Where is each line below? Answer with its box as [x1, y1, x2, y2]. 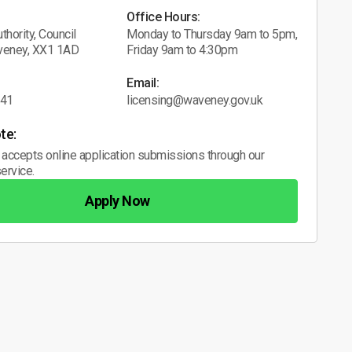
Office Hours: [126, 9, 200, 24]
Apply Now [85, 192, 150, 209]
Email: [126, 75, 159, 90]
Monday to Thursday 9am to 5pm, [126, 26, 298, 42]
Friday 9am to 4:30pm [126, 42, 238, 57]
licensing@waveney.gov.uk [126, 92, 263, 108]
